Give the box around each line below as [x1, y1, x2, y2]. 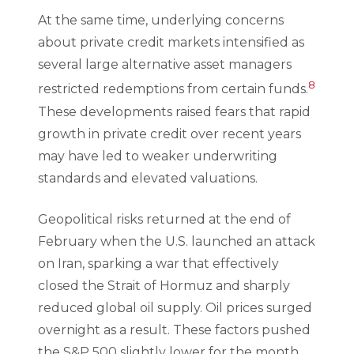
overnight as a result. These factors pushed [38, 322, 311, 337]
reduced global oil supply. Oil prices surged [38, 299, 312, 315]
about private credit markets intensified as [38, 35, 304, 51]
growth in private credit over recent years [38, 126, 301, 141]
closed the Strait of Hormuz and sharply [38, 277, 290, 293]
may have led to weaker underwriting [38, 148, 277, 164]
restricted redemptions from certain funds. [38, 81, 308, 97]
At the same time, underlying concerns [38, 13, 284, 28]
